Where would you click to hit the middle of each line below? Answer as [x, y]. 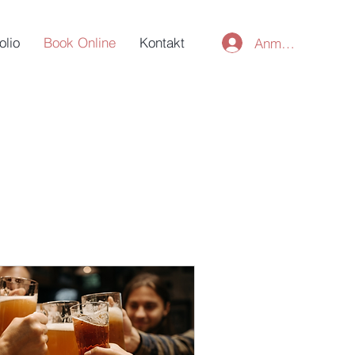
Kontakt [162, 42]
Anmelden [284, 43]
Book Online [80, 42]
